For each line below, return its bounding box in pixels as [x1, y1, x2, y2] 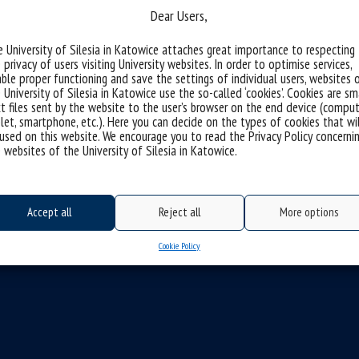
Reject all [158, 204, 200, 220]
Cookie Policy [158, 239, 200, 252]
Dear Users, [151, 6, 208, 25]
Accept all [27, 204, 72, 220]
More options [280, 204, 339, 220]
